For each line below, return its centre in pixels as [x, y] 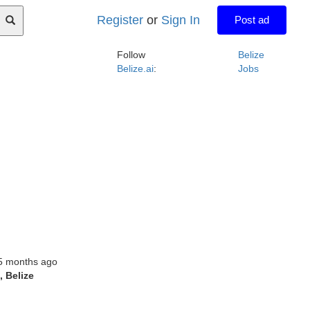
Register [120, 20]
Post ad [252, 20]
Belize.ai [135, 69]
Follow [131, 55]
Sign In [181, 20]
